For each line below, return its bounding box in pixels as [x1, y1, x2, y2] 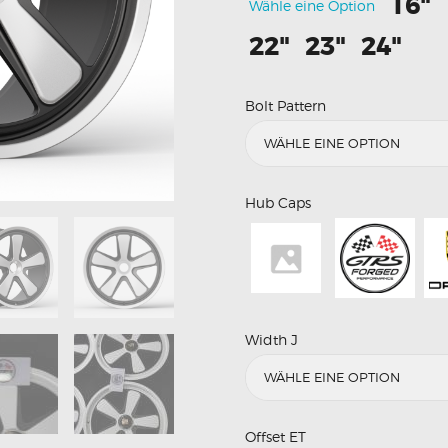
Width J [245, 331, 298, 349]
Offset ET [245, 428, 306, 446]
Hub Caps [245, 194, 311, 212]
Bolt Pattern [245, 97, 326, 115]
